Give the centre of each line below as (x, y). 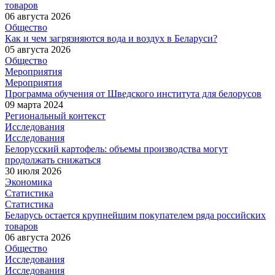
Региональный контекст (55, 116)
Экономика (29, 182)
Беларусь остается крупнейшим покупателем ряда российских (135, 215)
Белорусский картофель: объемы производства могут (116, 149)
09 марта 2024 (34, 105)
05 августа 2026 (38, 49)
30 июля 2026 (33, 171)
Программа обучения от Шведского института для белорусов (133, 94)
